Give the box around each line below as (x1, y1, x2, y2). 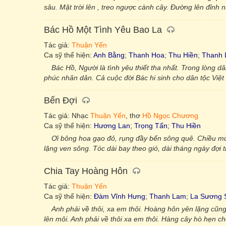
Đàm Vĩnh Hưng (94, 192, 145, 200)
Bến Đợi (44, 95, 77, 105)
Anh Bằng (93, 51, 125, 59)
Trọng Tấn (134, 122, 167, 130)
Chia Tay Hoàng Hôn (44, 166, 128, 176)
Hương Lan (94, 122, 130, 130)
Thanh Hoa (129, 51, 164, 59)
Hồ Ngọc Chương (142, 111, 198, 120)
